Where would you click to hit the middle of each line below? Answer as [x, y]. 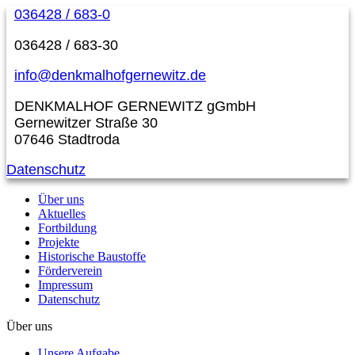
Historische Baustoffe [92, 256]
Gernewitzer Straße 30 [86, 122]
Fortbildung [67, 227]
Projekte [59, 242]
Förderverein [70, 270]
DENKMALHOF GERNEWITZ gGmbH [135, 106]
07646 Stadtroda [67, 139]
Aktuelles [62, 213]
